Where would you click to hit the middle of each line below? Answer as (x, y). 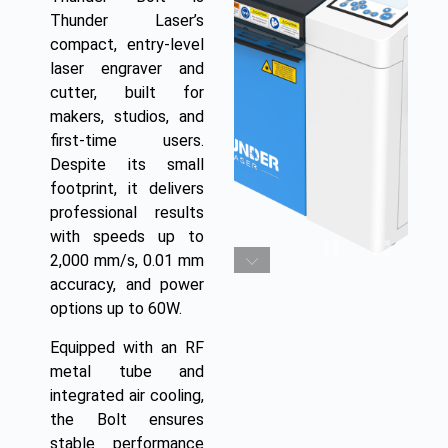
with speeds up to (127, 236)
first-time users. (127, 140)
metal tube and (127, 371)
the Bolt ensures (127, 419)
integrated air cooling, (127, 395)
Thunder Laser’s (127, 20)
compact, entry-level (127, 44)
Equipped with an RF (127, 347)
